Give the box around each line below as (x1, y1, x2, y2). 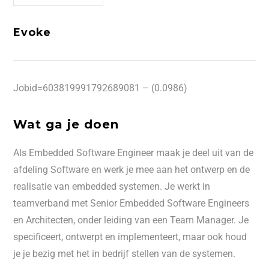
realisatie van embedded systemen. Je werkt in (13, 181, 211, 192)
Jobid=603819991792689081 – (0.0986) (13, 82, 188, 94)
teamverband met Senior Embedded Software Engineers (13, 198, 250, 209)
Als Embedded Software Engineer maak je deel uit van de (13, 147, 254, 159)
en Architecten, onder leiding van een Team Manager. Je (13, 214, 249, 226)
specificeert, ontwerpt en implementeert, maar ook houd (13, 231, 247, 243)
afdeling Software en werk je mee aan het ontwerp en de (13, 164, 250, 175)
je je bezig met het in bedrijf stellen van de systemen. (13, 248, 236, 259)
